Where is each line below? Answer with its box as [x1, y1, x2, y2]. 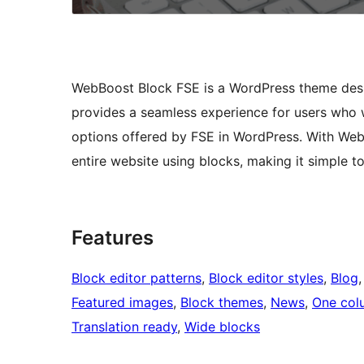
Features [71, 226, 154, 250]
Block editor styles [209, 270, 323, 287]
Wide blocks [184, 318, 260, 336]
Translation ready [71, 318, 177, 336]
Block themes [180, 294, 263, 311]
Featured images [71, 294, 173, 311]
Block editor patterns [71, 270, 201, 287]
